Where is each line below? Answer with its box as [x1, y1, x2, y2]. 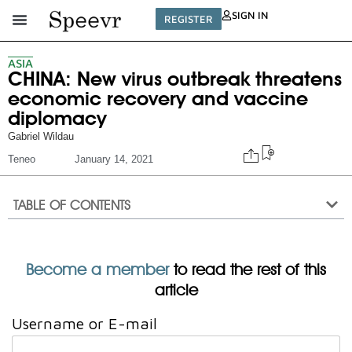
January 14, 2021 [75, 152, 153, 165]
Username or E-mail [12, 313, 157, 332]
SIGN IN [232, 9, 269, 21]
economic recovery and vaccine [8, 86, 308, 110]
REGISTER [164, 13, 214, 25]
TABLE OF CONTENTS [13, 196, 130, 213]
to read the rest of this [169, 259, 326, 279]
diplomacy [8, 105, 107, 130]
